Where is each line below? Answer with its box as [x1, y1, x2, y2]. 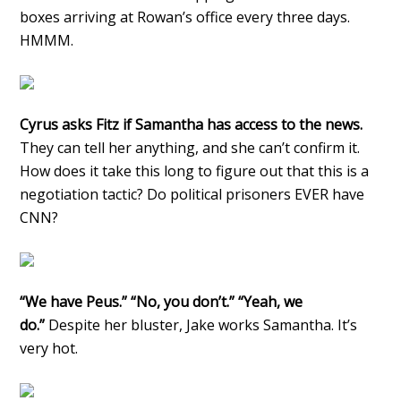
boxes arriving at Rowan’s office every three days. [20, 6, 351, 27]
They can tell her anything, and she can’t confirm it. [20, 137, 361, 158]
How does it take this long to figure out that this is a [20, 160, 370, 181]
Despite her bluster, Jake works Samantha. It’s [45, 314, 358, 335]
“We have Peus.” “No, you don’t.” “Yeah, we [20, 291, 303, 311]
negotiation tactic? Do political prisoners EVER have [20, 183, 365, 204]
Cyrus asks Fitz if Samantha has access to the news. [20, 114, 363, 134]
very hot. [20, 337, 79, 358]
